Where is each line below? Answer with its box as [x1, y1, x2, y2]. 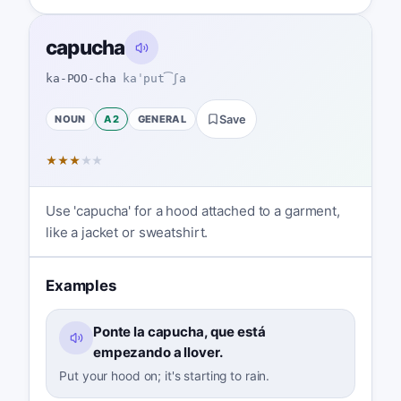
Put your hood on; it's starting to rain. [59, 369, 270, 384]
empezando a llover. [92, 343, 223, 361]
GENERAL [137, 112, 187, 125]
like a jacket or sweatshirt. [45, 223, 209, 241]
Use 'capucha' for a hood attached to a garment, [45, 201, 340, 219]
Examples [45, 276, 116, 294]
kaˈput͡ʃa [122, 71, 186, 85]
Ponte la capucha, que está [92, 322, 266, 340]
